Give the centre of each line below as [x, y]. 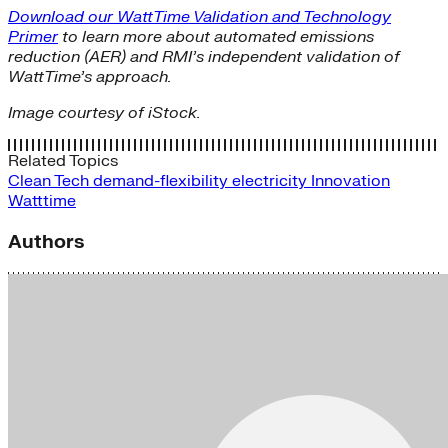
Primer [33, 36]
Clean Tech [50, 180]
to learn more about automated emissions [216, 36]
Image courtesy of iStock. [104, 112]
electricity [271, 180]
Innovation [350, 180]
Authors [46, 241]
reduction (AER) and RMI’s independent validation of [204, 56]
